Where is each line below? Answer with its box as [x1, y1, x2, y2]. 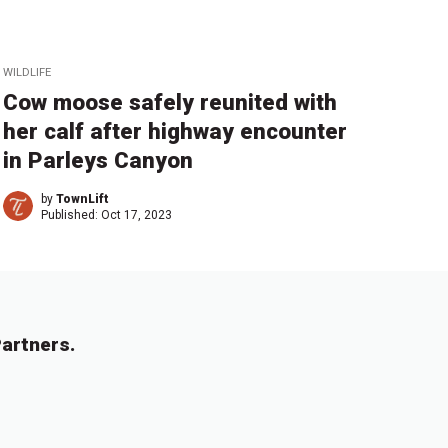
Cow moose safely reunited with [2, 88, 337, 115]
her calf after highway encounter [2, 117, 347, 144]
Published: [40, 207, 101, 222]
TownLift [55, 191, 109, 206]
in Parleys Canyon [2, 146, 193, 173]
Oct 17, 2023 [100, 207, 172, 222]
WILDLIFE [2, 65, 51, 79]
